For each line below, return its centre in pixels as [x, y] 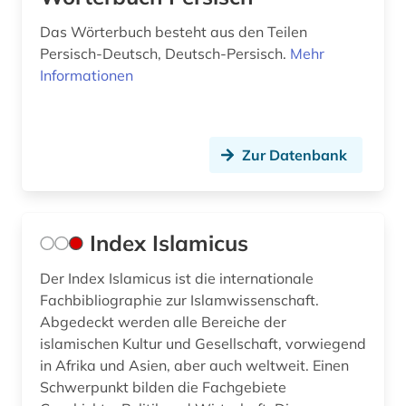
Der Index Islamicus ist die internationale [177, 279]
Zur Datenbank [295, 155]
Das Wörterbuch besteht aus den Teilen [174, 32]
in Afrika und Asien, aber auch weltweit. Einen [194, 366]
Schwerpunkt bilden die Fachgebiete [163, 387]
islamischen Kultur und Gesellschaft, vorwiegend [203, 344]
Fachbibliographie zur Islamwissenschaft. [179, 300]
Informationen [87, 76]
